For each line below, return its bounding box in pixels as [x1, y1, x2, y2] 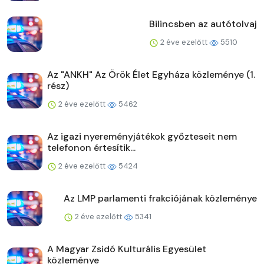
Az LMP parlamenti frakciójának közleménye [64, 192, 257, 205]
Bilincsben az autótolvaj [149, 18, 257, 31]
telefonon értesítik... [47, 141, 136, 154]
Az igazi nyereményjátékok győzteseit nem [47, 130, 237, 143]
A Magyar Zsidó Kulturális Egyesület [47, 243, 206, 256]
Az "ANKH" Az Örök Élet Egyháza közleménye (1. [47, 68, 255, 81]
